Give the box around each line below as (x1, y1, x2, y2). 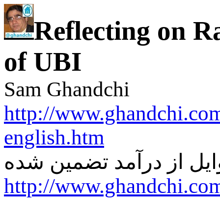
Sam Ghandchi (4, 78, 130, 101)
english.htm (4, 126, 104, 149)
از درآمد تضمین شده (4, 150, 189, 173)
